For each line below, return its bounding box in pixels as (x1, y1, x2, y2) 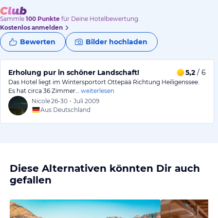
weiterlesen (81, 87, 114, 94)
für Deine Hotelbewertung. (60, 15, 140, 22)
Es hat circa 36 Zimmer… (8, 87, 79, 94)
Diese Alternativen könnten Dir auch (10, 162, 200, 174)
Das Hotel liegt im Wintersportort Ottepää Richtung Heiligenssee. (8, 78, 200, 86)
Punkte (36, 15, 60, 22)
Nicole (32, 97, 50, 105)
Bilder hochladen (86, 37, 147, 46)
